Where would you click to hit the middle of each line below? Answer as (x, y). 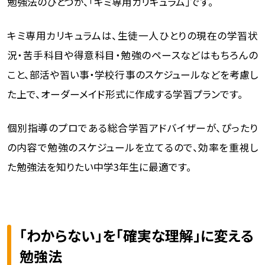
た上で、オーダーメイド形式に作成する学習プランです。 (125, 94)
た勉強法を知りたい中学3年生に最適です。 (99, 167)
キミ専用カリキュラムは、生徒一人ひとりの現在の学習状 (132, 36)
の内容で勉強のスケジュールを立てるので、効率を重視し (132, 147)
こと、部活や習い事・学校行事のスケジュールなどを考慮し (132, 75)
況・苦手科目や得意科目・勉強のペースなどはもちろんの (132, 55)
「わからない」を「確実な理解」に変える (137, 235)
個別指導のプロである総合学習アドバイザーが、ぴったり (132, 127)
